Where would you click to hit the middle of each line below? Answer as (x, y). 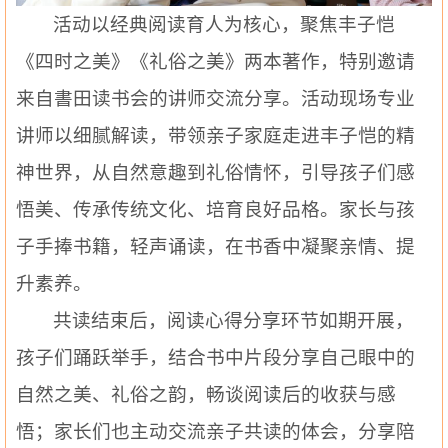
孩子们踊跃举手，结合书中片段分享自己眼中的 (215, 357)
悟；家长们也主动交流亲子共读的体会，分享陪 (215, 431)
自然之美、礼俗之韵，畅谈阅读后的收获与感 (206, 394)
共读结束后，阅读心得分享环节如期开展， (234, 320)
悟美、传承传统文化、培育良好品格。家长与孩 (215, 209)
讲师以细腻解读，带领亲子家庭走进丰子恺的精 (215, 135)
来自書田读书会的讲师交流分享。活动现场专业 (215, 98)
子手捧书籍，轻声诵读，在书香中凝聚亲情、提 (215, 246)
